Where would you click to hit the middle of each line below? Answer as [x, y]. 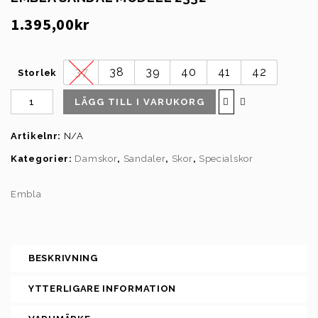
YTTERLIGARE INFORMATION [103, 288]
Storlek [37, 72]
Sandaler [144, 158]
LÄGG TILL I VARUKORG [139, 102]
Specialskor [226, 158]
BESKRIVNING [63, 258]
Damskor [96, 158]
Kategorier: [43, 158]
